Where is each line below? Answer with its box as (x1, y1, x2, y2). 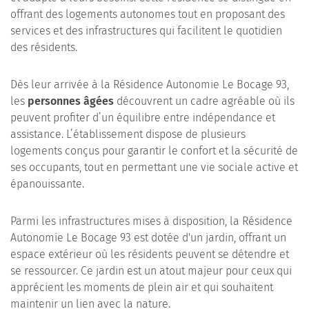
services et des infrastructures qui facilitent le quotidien (10, 24, 282, 37)
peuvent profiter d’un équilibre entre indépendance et (10, 111, 275, 124)
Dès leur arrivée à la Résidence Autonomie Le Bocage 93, (10, 78, 289, 91)
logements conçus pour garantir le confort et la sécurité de (10, 144, 298, 157)
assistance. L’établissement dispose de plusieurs (10, 128, 246, 141)
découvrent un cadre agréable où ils (114, 94, 295, 108)
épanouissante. (10, 177, 84, 190)
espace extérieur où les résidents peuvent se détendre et (10, 248, 289, 261)
